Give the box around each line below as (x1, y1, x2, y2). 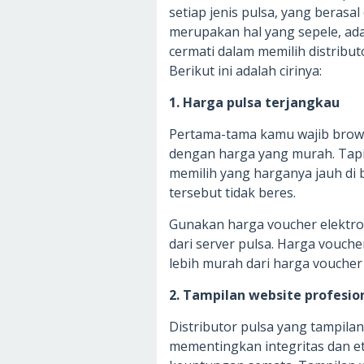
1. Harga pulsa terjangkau (169, 93, 340, 112)
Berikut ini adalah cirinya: (169, 62, 322, 80)
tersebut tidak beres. (169, 184, 296, 202)
